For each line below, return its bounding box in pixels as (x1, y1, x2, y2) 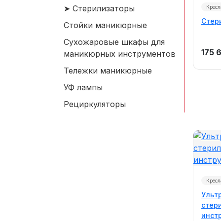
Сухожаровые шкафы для (64, 37, 165, 47)
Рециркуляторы (64, 99, 126, 109)
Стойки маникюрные (64, 20, 147, 30)
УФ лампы (64, 82, 103, 92)
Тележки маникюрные (64, 66, 152, 75)
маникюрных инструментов (64, 49, 176, 59)
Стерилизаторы (73, 3, 135, 13)
